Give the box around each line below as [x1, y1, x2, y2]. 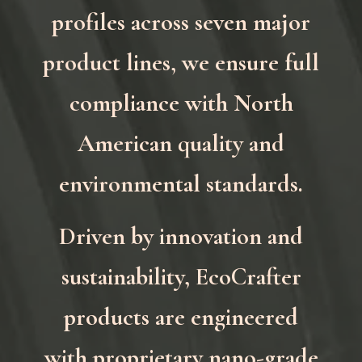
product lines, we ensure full [43, 48, 319, 78]
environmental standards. [59, 169, 303, 199]
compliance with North [69, 88, 293, 118]
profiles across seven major [52, 7, 310, 37]
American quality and [78, 128, 284, 158]
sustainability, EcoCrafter [61, 262, 301, 292]
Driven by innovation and [59, 221, 303, 251]
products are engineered [64, 302, 298, 332]
